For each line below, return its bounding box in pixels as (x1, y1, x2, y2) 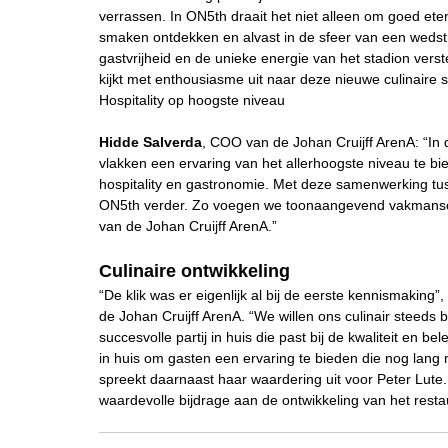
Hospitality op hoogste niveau (99, 91, 285, 108)
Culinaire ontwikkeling (99, 260, 290, 281)
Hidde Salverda (99, 133, 202, 150)
